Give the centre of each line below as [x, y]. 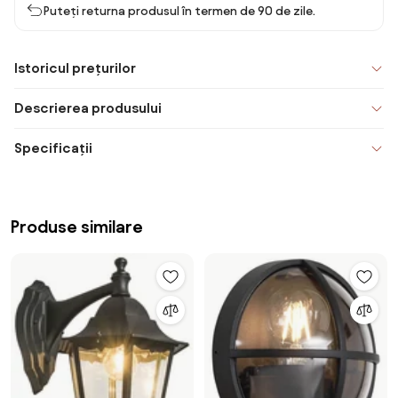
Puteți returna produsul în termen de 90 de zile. [179, 11]
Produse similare [77, 227]
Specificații [53, 148]
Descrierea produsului [88, 108]
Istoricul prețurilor [75, 68]
